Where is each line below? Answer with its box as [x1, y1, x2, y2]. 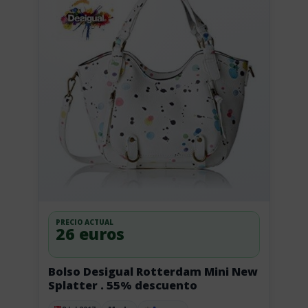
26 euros [55, 222, 124, 245]
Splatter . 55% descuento [100, 277, 197, 293]
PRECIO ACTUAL [55, 217, 113, 227]
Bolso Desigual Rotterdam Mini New [47, 263, 258, 279]
